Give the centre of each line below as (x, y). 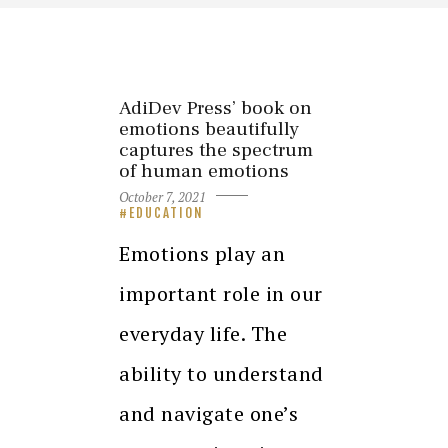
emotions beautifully (209, 129)
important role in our (221, 293)
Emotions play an (202, 253)
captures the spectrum (216, 150)
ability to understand (221, 373)
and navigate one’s (208, 413)
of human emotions (204, 171)
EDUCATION (166, 212)
